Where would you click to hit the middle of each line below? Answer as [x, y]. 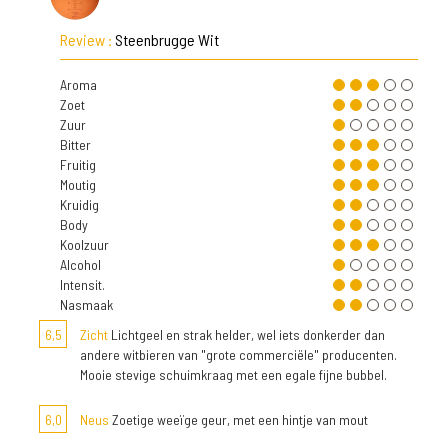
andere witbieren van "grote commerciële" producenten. [238, 354]
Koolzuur [84, 244]
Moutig [78, 184]
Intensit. [82, 284]
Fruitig [78, 164]
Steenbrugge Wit [167, 39]
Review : [87, 39]
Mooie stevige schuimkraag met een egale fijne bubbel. [233, 374]
